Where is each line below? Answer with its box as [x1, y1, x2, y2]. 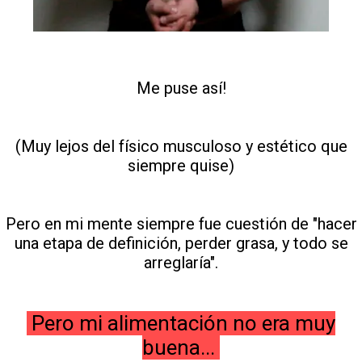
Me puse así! [136, 78, 226, 98]
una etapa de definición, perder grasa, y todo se [14, 233, 348, 253]
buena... [142, 335, 220, 360]
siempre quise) [128, 155, 234, 175]
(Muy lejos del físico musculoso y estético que [15, 136, 347, 156]
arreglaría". [144, 252, 218, 272]
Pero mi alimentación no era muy [27, 310, 335, 335]
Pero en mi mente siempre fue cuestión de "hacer [5, 213, 357, 234]
